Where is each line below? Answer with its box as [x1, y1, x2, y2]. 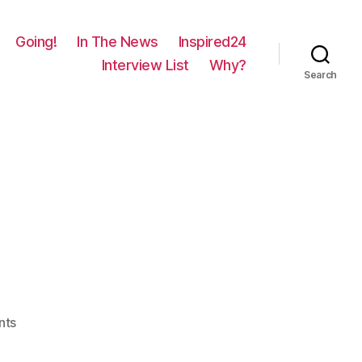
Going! [15, 33, 57, 50]
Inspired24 [178, 33, 246, 50]
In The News [77, 33, 158, 50]
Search [303, 69, 338, 81]
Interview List [101, 57, 189, 74]
